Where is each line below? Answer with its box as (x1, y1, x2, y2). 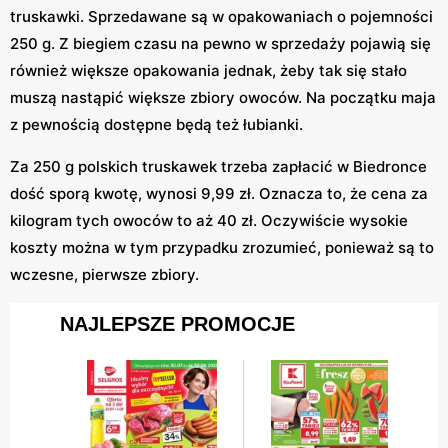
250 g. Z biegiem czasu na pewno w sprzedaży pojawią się (10, 33, 431, 53)
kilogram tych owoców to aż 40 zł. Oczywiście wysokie (10, 210, 408, 230)
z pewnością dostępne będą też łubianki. (10, 114, 303, 134)
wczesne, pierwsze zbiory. (10, 264, 199, 284)
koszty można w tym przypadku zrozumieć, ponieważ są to (10, 237, 434, 257)
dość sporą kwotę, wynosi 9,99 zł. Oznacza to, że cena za (10, 183, 428, 203)
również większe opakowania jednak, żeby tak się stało (10, 60, 407, 80)
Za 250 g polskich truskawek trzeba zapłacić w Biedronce (10, 156, 427, 176)
